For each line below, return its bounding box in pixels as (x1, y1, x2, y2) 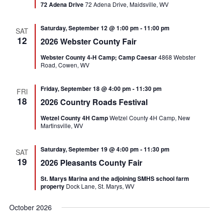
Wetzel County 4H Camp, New (109, 113, 191, 122)
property (41, 182, 66, 191)
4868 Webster (158, 53, 196, 61)
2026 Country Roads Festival (41, 96, 148, 108)
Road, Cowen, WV (41, 61, 90, 69)
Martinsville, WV (41, 121, 84, 130)
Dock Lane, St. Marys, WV (66, 182, 135, 190)
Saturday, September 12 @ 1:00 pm (41, 23, 139, 32)
